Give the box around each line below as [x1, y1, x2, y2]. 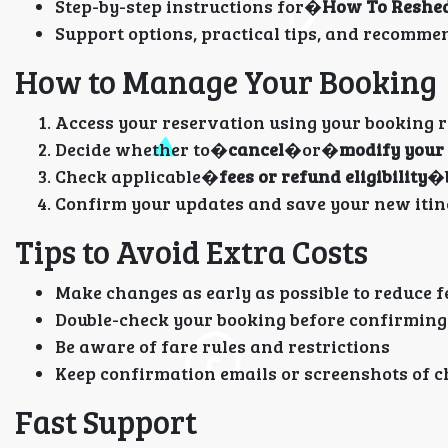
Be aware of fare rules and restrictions [55, 334, 390, 358]
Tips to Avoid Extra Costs [15, 230, 368, 273]
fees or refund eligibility [219, 164, 427, 188]
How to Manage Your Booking [15, 60, 437, 103]
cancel [228, 137, 284, 161]
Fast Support [15, 400, 197, 443]
